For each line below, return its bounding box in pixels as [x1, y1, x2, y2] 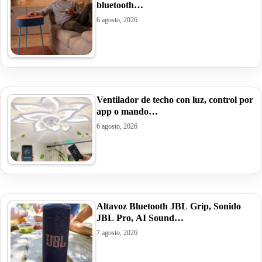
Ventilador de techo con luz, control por [96, 94, 253, 105]
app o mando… [96, 106, 158, 116]
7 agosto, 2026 [96, 228, 137, 237]
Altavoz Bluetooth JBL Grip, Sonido [96, 201, 241, 211]
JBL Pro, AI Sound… [96, 212, 184, 223]
